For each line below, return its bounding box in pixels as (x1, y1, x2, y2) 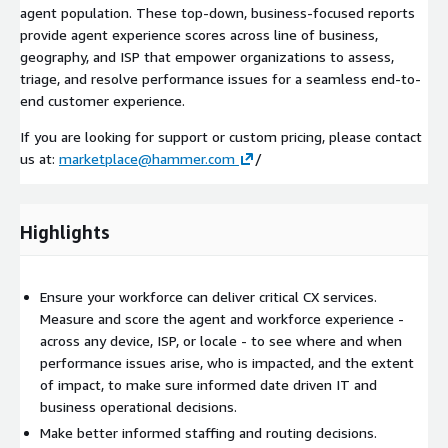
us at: (20, 149, 59, 167)
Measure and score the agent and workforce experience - (40, 309, 404, 327)
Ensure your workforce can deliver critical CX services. (40, 287, 377, 305)
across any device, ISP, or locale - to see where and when (40, 331, 402, 349)
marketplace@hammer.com (59, 149, 235, 167)
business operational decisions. (40, 397, 237, 415)
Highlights (20, 220, 110, 243)
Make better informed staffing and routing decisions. (40, 423, 377, 441)
